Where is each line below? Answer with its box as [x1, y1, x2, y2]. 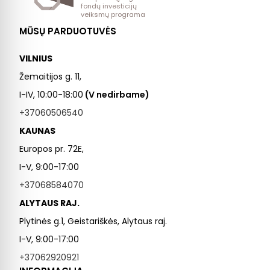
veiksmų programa [80, 10, 145, 20]
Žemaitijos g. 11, [19, 71, 81, 83]
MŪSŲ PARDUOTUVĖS [19, 25, 116, 38]
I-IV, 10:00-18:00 [19, 89, 83, 101]
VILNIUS [19, 52, 52, 65]
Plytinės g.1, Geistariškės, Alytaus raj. [19, 215, 167, 228]
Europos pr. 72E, [19, 143, 84, 155]
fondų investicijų [80, 1, 137, 11]
